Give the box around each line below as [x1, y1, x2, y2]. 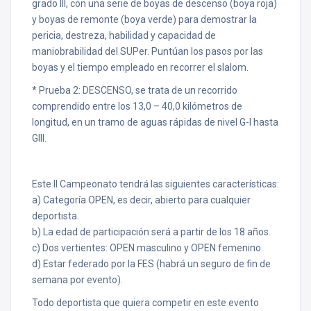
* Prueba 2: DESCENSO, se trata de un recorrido [32, 85, 237, 96]
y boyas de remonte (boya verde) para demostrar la [32, 14, 257, 25]
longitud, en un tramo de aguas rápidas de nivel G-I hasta [32, 117, 278, 128]
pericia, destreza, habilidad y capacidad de [32, 30, 216, 41]
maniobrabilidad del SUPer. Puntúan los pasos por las [32, 46, 263, 57]
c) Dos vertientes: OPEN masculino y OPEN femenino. [32, 242, 263, 253]
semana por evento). [32, 274, 123, 285]
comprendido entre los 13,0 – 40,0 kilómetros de [32, 101, 242, 112]
